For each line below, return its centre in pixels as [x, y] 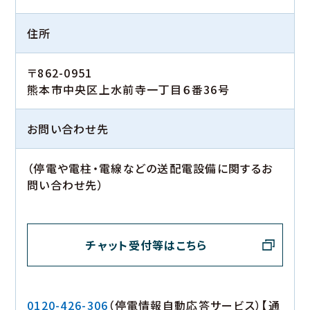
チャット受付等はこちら [147, 245]
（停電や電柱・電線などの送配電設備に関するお [150, 168]
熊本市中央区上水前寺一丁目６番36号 [129, 90]
